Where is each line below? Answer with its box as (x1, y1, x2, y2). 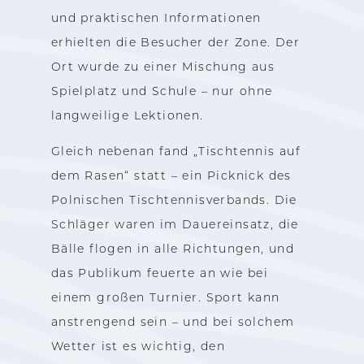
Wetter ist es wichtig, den (50, 338, 226, 353)
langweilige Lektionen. (50, 107, 204, 123)
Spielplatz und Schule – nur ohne (50, 83, 273, 98)
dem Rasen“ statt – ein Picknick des (50, 167, 292, 183)
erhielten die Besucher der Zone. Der (50, 34, 301, 50)
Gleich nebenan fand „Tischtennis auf (50, 143, 301, 158)
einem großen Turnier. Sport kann (50, 289, 280, 305)
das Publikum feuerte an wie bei (50, 265, 269, 280)
